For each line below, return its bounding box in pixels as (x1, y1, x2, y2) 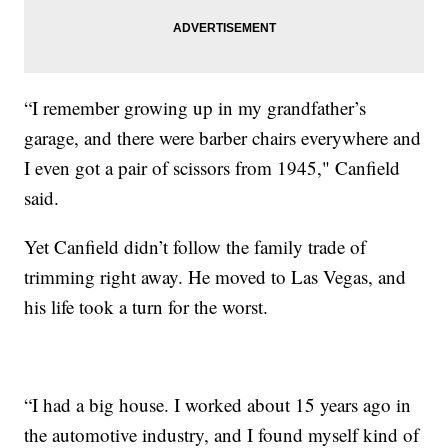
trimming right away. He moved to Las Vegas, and (24, 263, 407, 289)
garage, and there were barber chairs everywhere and (24, 124, 422, 150)
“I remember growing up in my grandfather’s (24, 94, 367, 120)
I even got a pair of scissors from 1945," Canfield (24, 154, 401, 180)
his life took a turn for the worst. (24, 293, 269, 319)
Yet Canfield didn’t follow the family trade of (24, 233, 367, 259)
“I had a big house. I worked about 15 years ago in (24, 391, 412, 417)
